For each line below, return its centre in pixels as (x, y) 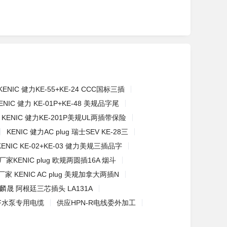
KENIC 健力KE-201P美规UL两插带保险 (64, 118)
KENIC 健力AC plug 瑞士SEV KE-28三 (67, 132)
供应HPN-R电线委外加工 (96, 203)
